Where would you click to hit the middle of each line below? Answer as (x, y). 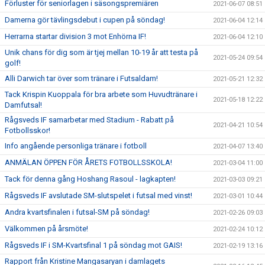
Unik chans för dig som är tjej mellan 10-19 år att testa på (101, 52)
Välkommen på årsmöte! (46, 229)
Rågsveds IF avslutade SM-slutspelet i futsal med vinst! (98, 195)
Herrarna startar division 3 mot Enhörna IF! (75, 36)
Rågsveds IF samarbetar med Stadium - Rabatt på (89, 120)
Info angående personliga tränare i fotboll (76, 146)
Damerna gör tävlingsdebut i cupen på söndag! (85, 20)
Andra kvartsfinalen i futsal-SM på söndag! (77, 212)
